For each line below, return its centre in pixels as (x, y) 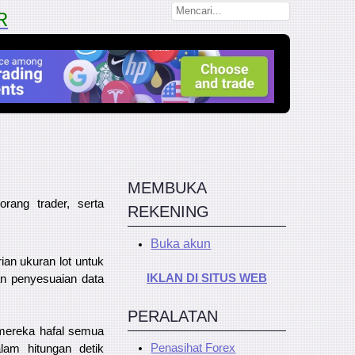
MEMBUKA (167, 188)
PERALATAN (173, 316)
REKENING (168, 212)
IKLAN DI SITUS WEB (207, 278)
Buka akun (181, 244)
